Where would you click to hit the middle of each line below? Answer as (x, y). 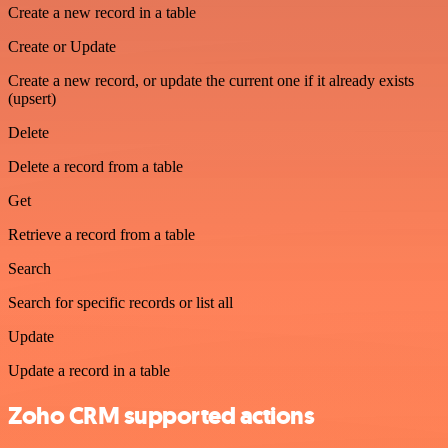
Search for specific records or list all (120, 303)
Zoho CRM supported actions (161, 416)
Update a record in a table (89, 371)
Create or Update (62, 47)
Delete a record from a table (95, 167)
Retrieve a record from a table (101, 235)
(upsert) (32, 99)
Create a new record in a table (102, 13)
